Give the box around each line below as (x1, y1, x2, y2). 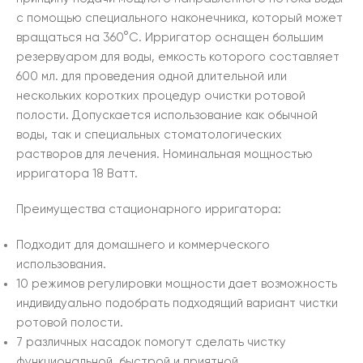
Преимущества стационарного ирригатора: (16, 203, 281, 216)
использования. (16, 258, 106, 271)
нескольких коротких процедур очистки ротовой (16, 90, 305, 103)
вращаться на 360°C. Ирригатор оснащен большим (16, 32, 323, 45)
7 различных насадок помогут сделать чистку (16, 336, 286, 349)
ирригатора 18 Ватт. (16, 168, 138, 181)
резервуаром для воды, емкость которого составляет (16, 51, 340, 64)
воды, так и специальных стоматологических (16, 129, 282, 142)
